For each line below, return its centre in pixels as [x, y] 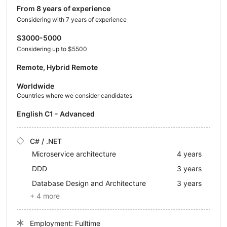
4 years [189, 154]
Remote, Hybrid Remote [57, 67]
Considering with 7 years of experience [72, 19]
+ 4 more [45, 196]
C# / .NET [46, 141]
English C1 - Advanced [58, 113]
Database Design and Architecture [89, 183]
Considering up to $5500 [52, 49]
